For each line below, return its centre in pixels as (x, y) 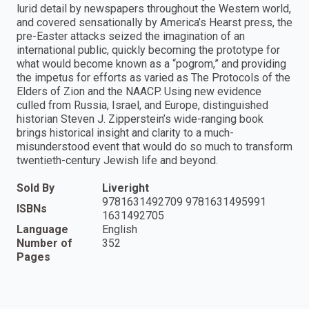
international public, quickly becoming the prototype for (148, 50)
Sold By (36, 188)
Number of (44, 243)
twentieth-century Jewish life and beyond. (117, 160)
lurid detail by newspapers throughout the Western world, (154, 8)
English (120, 229)
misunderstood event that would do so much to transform (154, 146)
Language (42, 229)
